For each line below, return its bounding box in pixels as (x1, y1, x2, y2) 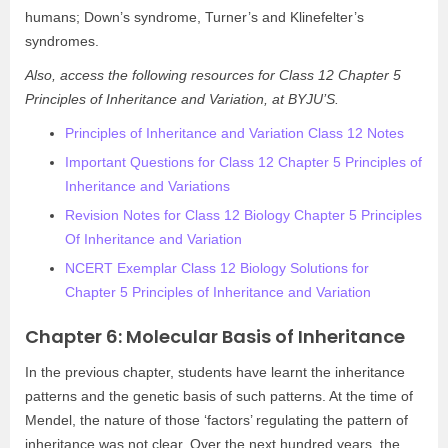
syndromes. (25, 33, 99, 49)
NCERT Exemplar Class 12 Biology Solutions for (65, 260, 369, 276)
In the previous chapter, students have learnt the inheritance (25, 364, 405, 380)
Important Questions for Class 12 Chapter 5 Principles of (65, 154, 422, 170)
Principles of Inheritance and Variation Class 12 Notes (65, 125, 404, 141)
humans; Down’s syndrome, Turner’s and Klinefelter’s (25, 9, 364, 25)
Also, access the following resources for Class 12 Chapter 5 (25, 67, 401, 83)
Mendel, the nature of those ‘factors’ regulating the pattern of (25, 412, 408, 428)
